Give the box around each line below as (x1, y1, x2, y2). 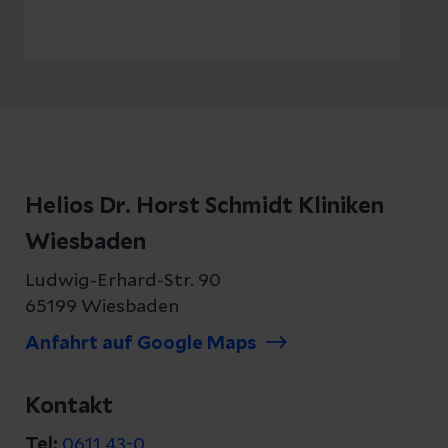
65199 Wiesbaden (25, 297, 179, 316)
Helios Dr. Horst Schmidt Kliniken (25, 194, 384, 217)
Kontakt (25, 394, 113, 417)
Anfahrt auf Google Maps (25, 334, 256, 353)
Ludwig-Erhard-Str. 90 (25, 271, 221, 290)
